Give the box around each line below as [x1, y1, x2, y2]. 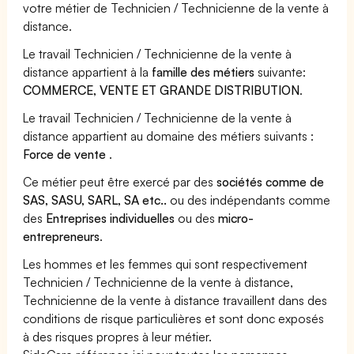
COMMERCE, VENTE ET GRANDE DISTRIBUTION [23, 81, 300, 98]
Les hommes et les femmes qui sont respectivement [23, 255, 308, 272]
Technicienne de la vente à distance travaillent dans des [23, 292, 328, 308]
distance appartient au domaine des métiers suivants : [23, 127, 314, 144]
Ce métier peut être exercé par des [23, 173, 217, 190]
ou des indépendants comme [167, 191, 331, 208]
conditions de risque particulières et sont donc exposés [23, 310, 325, 326]
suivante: [254, 63, 307, 80]
